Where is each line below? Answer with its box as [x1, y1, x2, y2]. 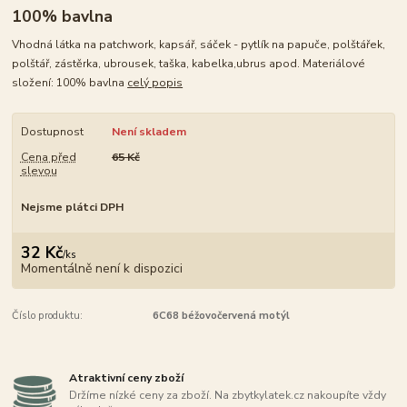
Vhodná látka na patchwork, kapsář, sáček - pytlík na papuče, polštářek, [12, 36, 386, 52]
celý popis [127, 74, 184, 90]
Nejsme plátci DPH [20, 199, 124, 214]
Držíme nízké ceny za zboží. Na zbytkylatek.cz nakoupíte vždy [69, 388, 387, 403]
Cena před [20, 149, 76, 164]
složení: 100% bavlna [12, 74, 128, 90]
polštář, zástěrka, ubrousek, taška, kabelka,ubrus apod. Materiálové [12, 55, 366, 71]
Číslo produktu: [12, 309, 84, 323]
